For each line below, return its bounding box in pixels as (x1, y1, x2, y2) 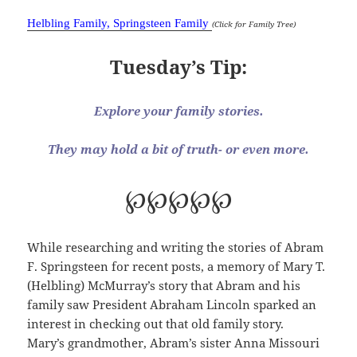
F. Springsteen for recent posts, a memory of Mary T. (27, 257, 326, 274)
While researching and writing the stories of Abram (27, 238, 324, 255)
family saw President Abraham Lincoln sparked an (27, 296, 317, 312)
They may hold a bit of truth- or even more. (48, 140, 309, 157)
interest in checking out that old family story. (27, 315, 284, 331)
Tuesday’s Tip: (110, 53, 247, 80)
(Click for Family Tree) (212, 18, 296, 29)
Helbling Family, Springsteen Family (27, 16, 210, 29)
